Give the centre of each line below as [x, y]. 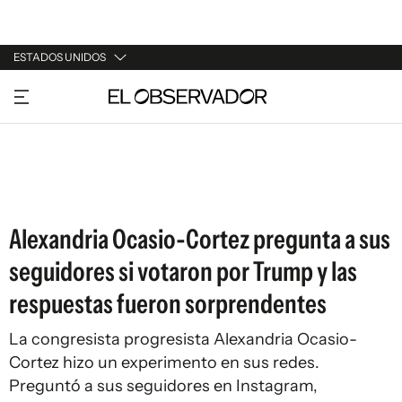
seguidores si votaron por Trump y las [183, 271]
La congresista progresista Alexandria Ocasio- [183, 339]
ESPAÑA [38, 159]
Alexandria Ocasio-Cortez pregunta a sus [200, 239]
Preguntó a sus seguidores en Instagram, [163, 386]
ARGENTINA [50, 125]
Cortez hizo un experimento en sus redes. [164, 363]
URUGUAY [43, 91]
